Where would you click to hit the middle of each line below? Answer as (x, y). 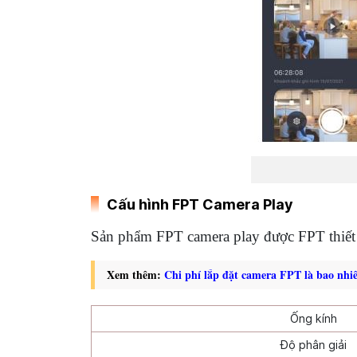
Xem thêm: (135, 275)
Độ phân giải (314, 345)
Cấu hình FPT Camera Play (200, 204)
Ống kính (314, 318)
